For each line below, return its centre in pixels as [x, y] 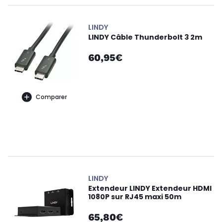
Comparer [51, 97]
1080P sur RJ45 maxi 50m [135, 197]
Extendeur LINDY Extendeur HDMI [150, 188]
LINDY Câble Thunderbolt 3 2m [145, 37]
